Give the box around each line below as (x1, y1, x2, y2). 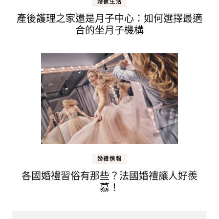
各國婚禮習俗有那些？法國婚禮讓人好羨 (22, 170, 197, 183)
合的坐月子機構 (75, 23, 144, 37)
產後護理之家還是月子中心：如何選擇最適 (17, 12, 202, 25)
